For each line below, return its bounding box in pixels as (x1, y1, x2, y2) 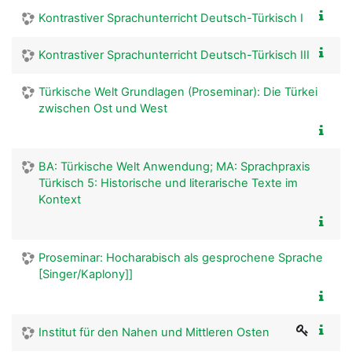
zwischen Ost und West (38, 101, 167, 115)
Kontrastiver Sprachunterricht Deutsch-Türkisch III (38, 47, 310, 62)
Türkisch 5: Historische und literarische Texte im (38, 175, 298, 190)
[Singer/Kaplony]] (38, 266, 133, 281)
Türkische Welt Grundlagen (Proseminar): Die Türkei (38, 84, 317, 99)
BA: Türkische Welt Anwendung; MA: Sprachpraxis (38, 159, 310, 174)
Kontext (38, 192, 81, 207)
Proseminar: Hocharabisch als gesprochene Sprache (38, 250, 323, 265)
